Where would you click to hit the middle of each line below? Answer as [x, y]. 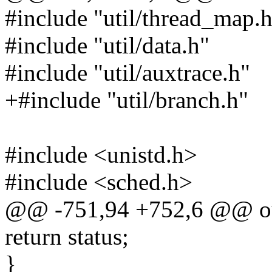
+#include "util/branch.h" [127, 100]
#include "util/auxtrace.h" [127, 73]
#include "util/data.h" [107, 46]
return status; [67, 237]
